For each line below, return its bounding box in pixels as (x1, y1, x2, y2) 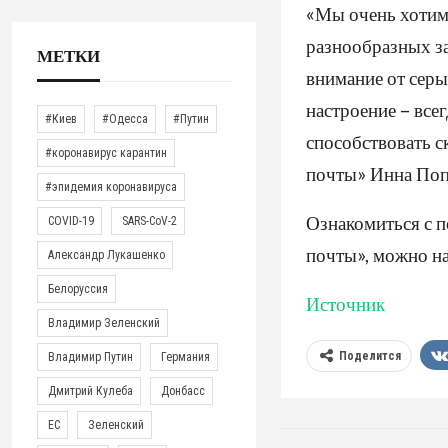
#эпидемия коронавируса (45, 179, 178, 194)
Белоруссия (45, 281, 109, 296)
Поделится (339, 348, 402, 363)
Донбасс (158, 383, 206, 398)
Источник (306, 291, 386, 315)
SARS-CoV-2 (119, 213, 178, 228)
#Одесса (102, 111, 149, 126)
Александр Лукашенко (45, 247, 166, 262)
